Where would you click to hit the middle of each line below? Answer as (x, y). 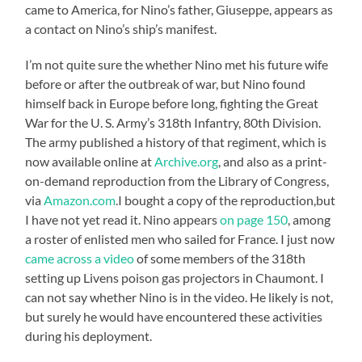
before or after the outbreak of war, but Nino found (166, 84)
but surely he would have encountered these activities (174, 317)
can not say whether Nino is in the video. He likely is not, (179, 297)
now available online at (90, 162)
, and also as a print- (273, 162)
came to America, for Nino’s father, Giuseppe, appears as (179, 10)
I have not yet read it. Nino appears (123, 220)
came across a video (80, 259)
